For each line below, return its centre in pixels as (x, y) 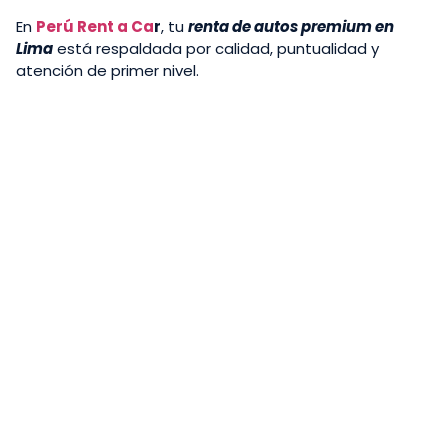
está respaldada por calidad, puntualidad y (216, 49)
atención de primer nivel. (107, 71)
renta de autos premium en (291, 27)
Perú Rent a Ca (95, 27)
